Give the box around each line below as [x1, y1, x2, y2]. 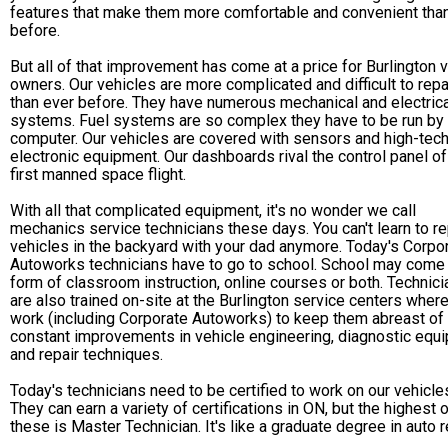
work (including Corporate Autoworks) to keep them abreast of [10, 308, 444, 328]
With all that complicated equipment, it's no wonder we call [10, 200, 416, 220]
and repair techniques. [10, 344, 163, 364]
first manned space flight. [10, 164, 186, 184]
